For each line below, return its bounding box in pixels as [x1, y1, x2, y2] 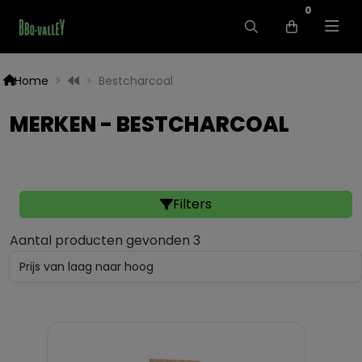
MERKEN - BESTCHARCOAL [10, 110, 289, 139]
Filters [173, 195, 212, 213]
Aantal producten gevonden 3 [10, 231, 200, 250]
